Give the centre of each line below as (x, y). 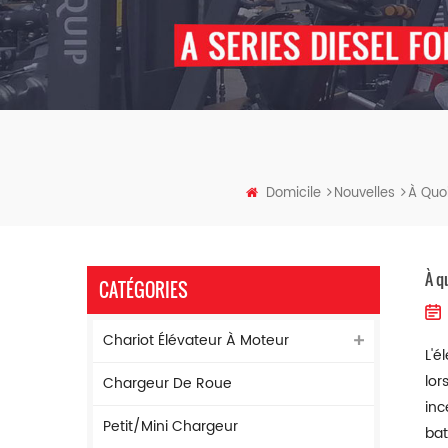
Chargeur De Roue (167, 383)
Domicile (293, 193)
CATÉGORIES (143, 290)
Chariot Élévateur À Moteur (196, 340)
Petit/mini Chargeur (170, 426)
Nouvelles (364, 193)
